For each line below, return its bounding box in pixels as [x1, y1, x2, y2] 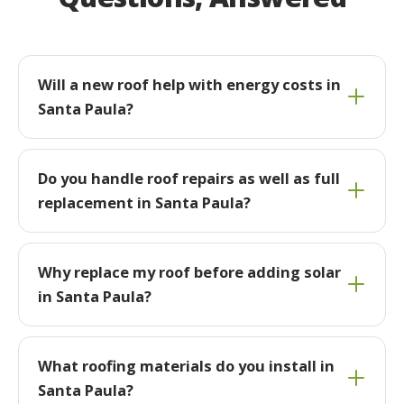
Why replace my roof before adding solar [37, 262, 341, 283]
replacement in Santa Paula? [37, 192, 251, 214]
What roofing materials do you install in [37, 355, 335, 377]
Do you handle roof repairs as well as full [37, 168, 340, 189]
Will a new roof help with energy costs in [37, 74, 341, 96]
